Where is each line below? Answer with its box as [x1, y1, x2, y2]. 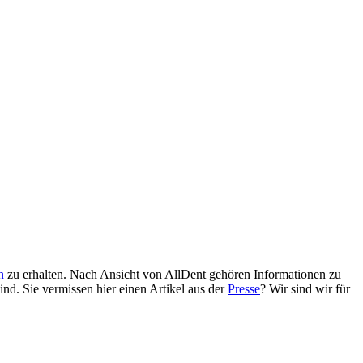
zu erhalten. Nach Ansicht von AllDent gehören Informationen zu [4, 267, 341, 282]
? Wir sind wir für [260, 282, 350, 297]
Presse [228, 282, 260, 297]
